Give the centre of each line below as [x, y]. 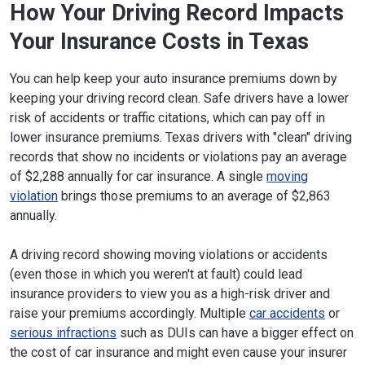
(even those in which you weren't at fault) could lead [156, 274]
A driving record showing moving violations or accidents [169, 254]
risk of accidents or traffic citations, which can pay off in [167, 117]
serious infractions [63, 332]
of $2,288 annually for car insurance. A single [138, 176]
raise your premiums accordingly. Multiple [130, 313]
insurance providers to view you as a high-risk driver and [170, 293]
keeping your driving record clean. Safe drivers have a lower [179, 98]
